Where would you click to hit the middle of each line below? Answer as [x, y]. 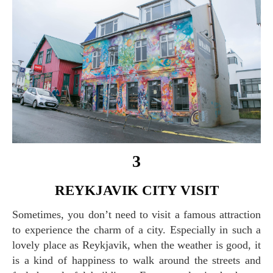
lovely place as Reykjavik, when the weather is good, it [136, 245]
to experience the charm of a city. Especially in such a [136, 230]
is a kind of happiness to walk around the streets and [136, 261]
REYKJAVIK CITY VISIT [142, 191]
